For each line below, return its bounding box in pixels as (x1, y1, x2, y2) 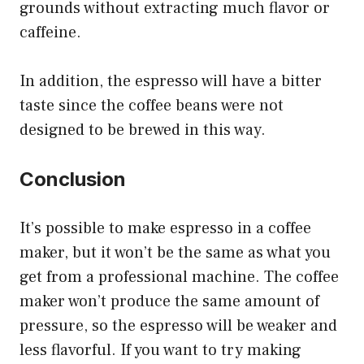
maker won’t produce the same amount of (19, 291, 319, 313)
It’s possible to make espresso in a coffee (19, 218, 311, 240)
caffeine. (19, 22, 81, 44)
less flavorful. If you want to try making (19, 340, 301, 362)
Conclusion (19, 167, 126, 192)
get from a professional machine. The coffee (19, 266, 339, 288)
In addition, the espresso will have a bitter (19, 71, 322, 93)
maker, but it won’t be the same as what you (19, 242, 331, 264)
